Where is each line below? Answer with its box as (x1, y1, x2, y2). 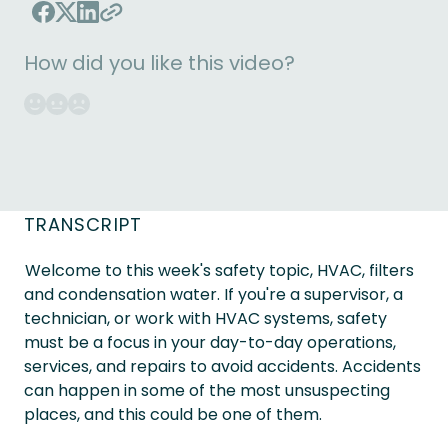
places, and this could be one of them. (24, 403, 322, 426)
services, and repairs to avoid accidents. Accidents (24, 355, 421, 378)
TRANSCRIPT (24, 212, 142, 237)
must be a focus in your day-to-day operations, (24, 331, 396, 354)
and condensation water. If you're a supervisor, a (24, 283, 403, 306)
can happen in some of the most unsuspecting (24, 379, 390, 402)
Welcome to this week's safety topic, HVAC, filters (24, 259, 414, 282)
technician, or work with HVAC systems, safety (24, 307, 387, 330)
